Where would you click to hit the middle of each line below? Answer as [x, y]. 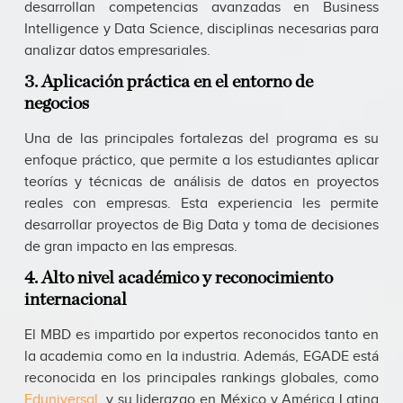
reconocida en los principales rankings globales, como [201, 379]
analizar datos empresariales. [117, 51]
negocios [57, 104]
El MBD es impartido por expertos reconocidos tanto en [201, 336]
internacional [76, 300]
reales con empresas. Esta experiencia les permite [201, 204]
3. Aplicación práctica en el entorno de [169, 82]
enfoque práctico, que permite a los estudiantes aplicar [201, 161]
